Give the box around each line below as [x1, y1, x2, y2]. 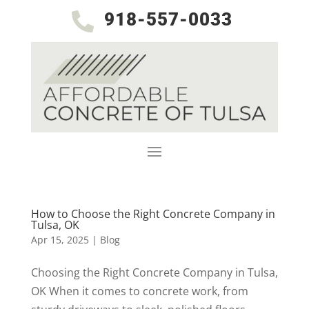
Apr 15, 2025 [30, 232, 89, 246]
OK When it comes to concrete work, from [30, 283, 248, 299]
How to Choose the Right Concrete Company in [30, 206, 275, 221]
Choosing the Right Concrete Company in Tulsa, [30, 264, 278, 280]
